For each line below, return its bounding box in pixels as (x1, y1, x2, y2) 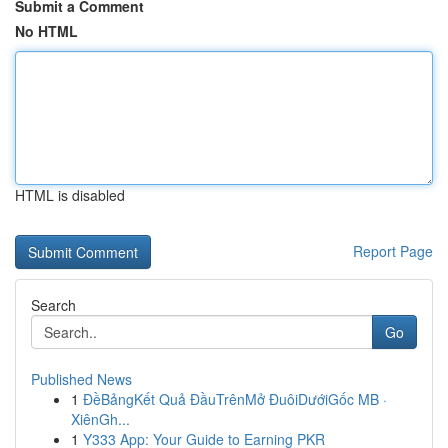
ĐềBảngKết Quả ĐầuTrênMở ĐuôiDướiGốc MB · (83, 389, 387, 409)
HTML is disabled (15, 185, 125, 205)
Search (31, 295, 76, 315)
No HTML (15, 21, 78, 41)
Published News (31, 369, 132, 389)
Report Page (353, 241, 433, 261)
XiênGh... (71, 409, 130, 429)
